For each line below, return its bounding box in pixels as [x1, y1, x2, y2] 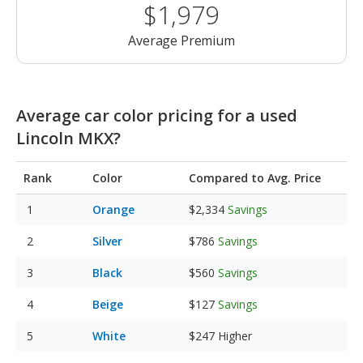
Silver [92, 233, 122, 250]
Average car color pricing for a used [16, 105, 297, 127]
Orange [92, 202, 135, 218]
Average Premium [128, 32, 235, 50]
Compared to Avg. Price [189, 170, 321, 186]
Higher [218, 328, 252, 344]
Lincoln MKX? [16, 127, 121, 150]
